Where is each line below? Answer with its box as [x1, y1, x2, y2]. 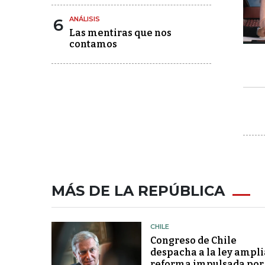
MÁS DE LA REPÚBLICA [51, 182, 225, 199]
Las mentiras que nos [69, 27, 172, 38]
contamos [69, 38, 117, 50]
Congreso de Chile [150, 235, 237, 246]
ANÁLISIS [69, 15, 100, 23]
